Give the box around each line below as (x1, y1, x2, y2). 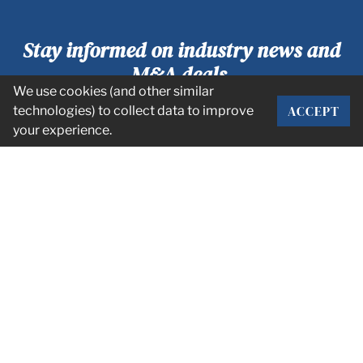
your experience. (13, 122, 112, 138)
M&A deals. (130, 60, 233, 88)
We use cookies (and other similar (13, 83, 214, 99)
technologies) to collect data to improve (13, 103, 254, 118)
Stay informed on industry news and (23, 36, 340, 64)
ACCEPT (288, 102, 340, 120)
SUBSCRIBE (271, 120, 343, 139)
